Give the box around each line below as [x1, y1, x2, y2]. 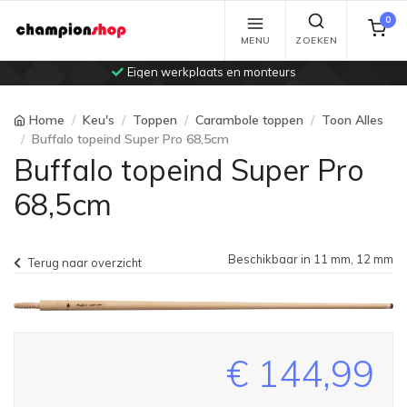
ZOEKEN [295, 35, 337, 46]
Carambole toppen [195, 112, 304, 129]
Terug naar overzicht [28, 255, 142, 271]
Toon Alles [322, 112, 384, 129]
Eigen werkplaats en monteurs [126, 64, 296, 79]
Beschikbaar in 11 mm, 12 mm [228, 252, 393, 267]
